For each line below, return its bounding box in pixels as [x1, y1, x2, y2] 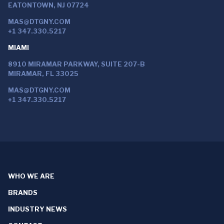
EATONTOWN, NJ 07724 [8, 1, 89, 9]
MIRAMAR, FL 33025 [8, 69, 78, 77]
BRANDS [8, 188, 37, 196]
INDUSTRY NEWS [8, 205, 67, 213]
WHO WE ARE [8, 172, 54, 180]
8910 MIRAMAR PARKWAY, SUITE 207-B [8, 60, 145, 68]
